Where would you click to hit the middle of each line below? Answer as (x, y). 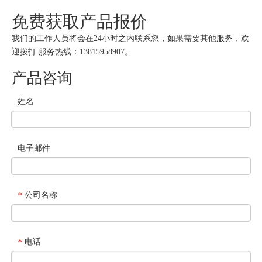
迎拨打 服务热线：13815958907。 (72, 52)
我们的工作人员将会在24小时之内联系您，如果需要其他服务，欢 (130, 38)
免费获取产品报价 (80, 22)
